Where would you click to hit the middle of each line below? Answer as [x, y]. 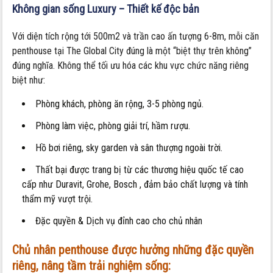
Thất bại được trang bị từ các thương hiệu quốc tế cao [140, 169]
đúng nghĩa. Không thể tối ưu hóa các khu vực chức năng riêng [131, 65]
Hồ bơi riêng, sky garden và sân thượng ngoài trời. [129, 147]
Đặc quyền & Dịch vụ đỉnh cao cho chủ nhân [119, 221]
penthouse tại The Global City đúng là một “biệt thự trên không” [132, 51]
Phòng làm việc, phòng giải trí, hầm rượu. [113, 126]
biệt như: [29, 80]
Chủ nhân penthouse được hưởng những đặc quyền [133, 250]
